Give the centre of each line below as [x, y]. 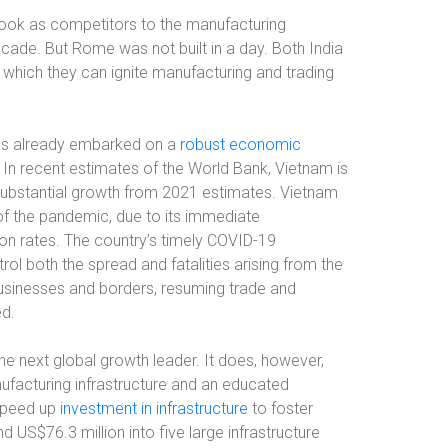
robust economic [240, 144]
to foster [280, 408]
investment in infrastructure [154, 408]
